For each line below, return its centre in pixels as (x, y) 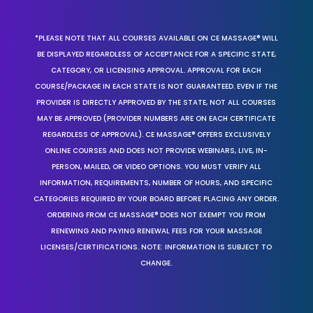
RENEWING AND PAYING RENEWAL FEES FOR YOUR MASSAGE (156, 231)
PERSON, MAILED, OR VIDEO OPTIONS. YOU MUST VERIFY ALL (156, 166)
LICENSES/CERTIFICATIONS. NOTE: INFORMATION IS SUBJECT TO (156, 247)
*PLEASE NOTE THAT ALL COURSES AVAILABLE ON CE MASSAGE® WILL (156, 38)
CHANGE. (156, 263)
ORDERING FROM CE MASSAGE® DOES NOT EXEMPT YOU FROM (156, 214)
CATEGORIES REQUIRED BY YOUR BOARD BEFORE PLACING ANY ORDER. (156, 198)
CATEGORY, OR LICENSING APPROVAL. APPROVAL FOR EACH (156, 70)
